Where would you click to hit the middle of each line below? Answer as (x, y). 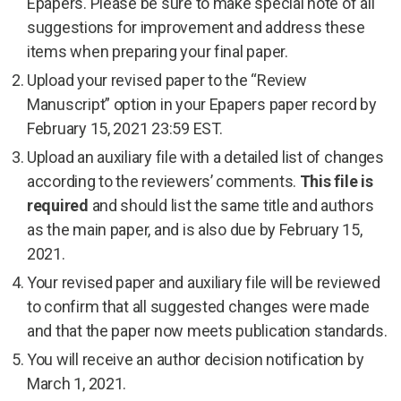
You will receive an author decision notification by (196, 359)
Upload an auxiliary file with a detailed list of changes (205, 157)
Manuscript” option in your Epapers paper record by (202, 104)
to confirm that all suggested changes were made (198, 307)
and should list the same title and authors (231, 205)
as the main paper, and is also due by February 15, (195, 230)
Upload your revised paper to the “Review (167, 80)
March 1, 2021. (77, 384)
